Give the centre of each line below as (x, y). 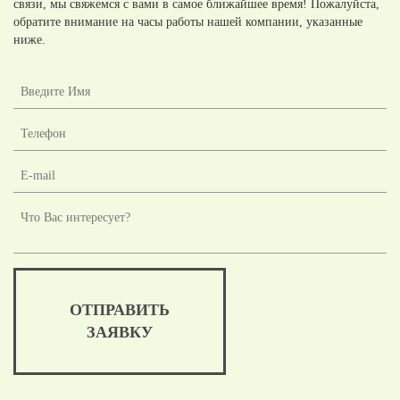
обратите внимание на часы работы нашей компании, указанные (188, 22)
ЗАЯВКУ (120, 333)
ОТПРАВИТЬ (120, 310)
